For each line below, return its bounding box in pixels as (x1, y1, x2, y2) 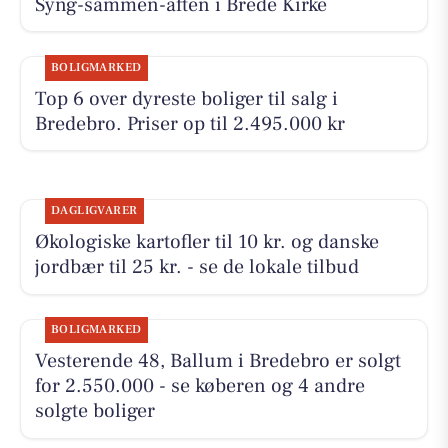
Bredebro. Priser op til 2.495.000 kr (34, 110, 345, 137)
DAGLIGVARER (50, 203, 138, 219)
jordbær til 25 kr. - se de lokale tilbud (34, 254, 359, 281)
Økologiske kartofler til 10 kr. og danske (34, 229, 379, 256)
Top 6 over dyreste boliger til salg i (34, 85, 338, 112)
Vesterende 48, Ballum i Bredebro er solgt (34, 348, 401, 375)
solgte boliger (34, 398, 155, 425)
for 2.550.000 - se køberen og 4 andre (34, 373, 365, 400)
